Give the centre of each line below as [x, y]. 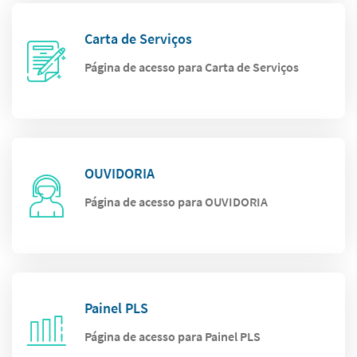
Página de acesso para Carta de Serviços [192, 67]
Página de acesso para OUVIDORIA [177, 202]
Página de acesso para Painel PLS [173, 337]
